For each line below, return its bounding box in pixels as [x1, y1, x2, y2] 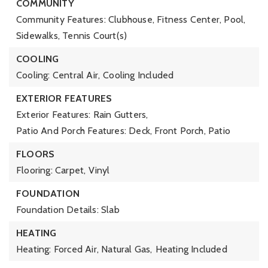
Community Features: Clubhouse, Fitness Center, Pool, [16, 14, 246, 25]
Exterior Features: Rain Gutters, [16, 109, 148, 120]
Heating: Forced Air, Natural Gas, [16, 243, 153, 255]
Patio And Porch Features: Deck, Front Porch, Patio [16, 125, 230, 136]
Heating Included [155, 243, 227, 255]
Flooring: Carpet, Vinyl [16, 165, 110, 176]
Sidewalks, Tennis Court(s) [16, 30, 127, 41]
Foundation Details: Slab [16, 204, 120, 215]
